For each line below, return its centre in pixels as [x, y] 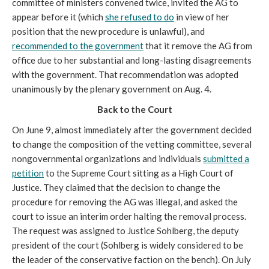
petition [28, 173]
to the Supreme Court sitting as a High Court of [139, 173]
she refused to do [140, 17]
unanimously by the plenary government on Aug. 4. [112, 89]
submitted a [226, 159]
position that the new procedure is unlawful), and [108, 32]
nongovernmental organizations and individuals [107, 159]
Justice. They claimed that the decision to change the [116, 188]
